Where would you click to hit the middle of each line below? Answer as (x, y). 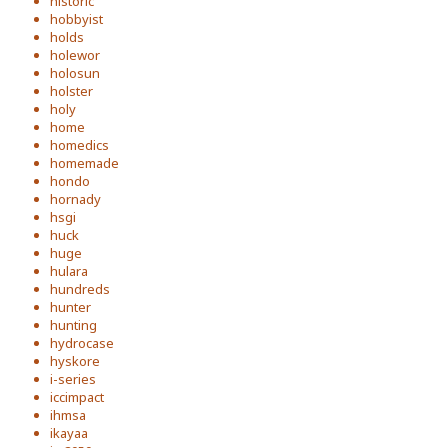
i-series (73, 378)
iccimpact (77, 396)
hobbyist (76, 18)
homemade (84, 162)
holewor (75, 54)
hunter (70, 306)
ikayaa (69, 432)
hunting (73, 324)
